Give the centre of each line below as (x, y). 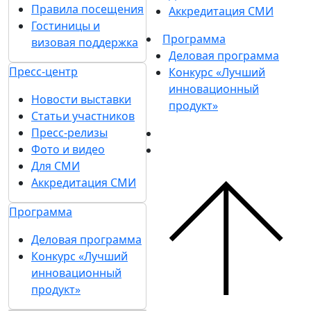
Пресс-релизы (69, 132)
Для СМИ (56, 166)
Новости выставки (81, 99)
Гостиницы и (66, 25)
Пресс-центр (43, 71)
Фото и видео (68, 149)
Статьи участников (83, 116)
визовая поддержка (85, 42)
